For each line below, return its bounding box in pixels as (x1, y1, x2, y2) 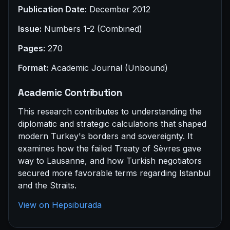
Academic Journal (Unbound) (48, 63, 168, 73)
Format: (18, 63, 48, 73)
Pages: (18, 43, 45, 54)
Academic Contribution (18, 87, 122, 99)
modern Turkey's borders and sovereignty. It (18, 131, 193, 142)
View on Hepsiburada (18, 200, 102, 210)
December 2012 (87, 4, 150, 15)
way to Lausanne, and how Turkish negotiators (18, 156, 202, 166)
